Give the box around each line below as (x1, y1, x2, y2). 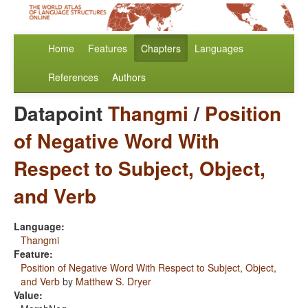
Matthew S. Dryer (76, 274, 151, 289)
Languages (195, 41, 243, 56)
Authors (112, 70, 146, 85)
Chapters (141, 41, 181, 56)
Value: (14, 288, 43, 302)
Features (88, 41, 127, 56)
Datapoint (14, 99, 108, 128)
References (48, 70, 98, 85)
